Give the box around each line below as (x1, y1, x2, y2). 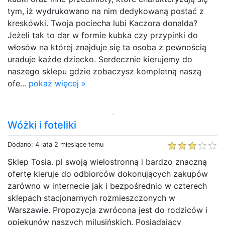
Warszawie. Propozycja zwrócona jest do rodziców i (8, 204, 207, 215)
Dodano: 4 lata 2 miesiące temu (8, 140, 103, 148)
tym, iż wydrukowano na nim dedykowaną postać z (8, 6, 204, 16)
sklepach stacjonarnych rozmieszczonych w (8, 192, 175, 203)
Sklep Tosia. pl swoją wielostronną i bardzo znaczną (8, 156, 207, 167)
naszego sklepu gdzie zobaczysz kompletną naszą (8, 66, 201, 76)
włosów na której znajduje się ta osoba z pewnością (8, 42, 206, 52)
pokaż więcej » (29, 78, 86, 88)
